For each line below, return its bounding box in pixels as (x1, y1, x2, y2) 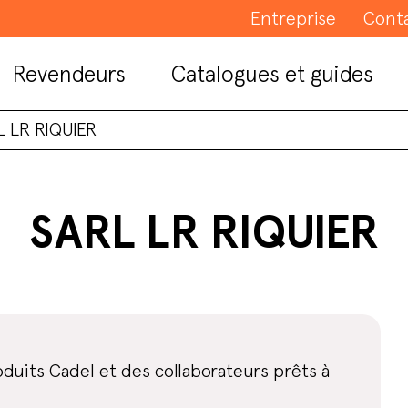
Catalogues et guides (171, 59, 373, 87)
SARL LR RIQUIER (29, 205, 379, 259)
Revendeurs (12, 59, 126, 87)
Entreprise (250, 7, 336, 29)
